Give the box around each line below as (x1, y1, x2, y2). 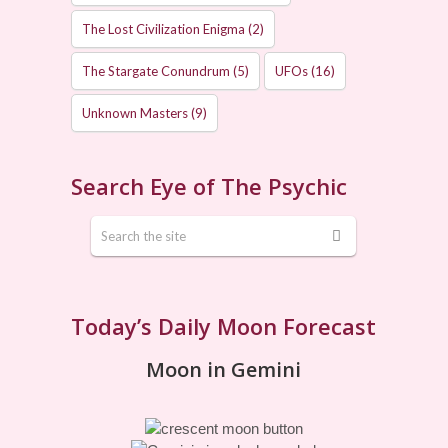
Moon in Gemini (146, 356, 302, 383)
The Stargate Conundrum (82, 63, 231, 79)
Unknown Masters (82, 105, 189, 121)
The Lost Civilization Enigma (82, 21, 246, 37)
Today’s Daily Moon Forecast (71, 311, 377, 341)
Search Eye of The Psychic (71, 171, 348, 201)
